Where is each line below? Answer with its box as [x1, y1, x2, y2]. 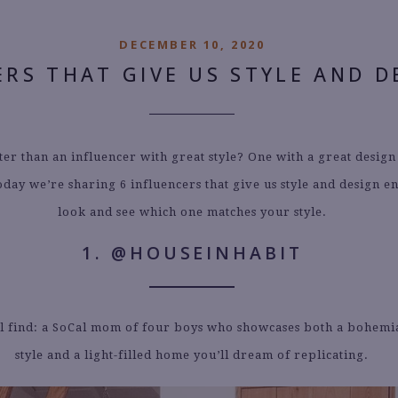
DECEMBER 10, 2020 [119, 36, 266, 53]
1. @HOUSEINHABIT [82, 241, 303, 266]
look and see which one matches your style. [57, 205, 327, 219]
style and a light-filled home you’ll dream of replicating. [15, 348, 370, 362]
